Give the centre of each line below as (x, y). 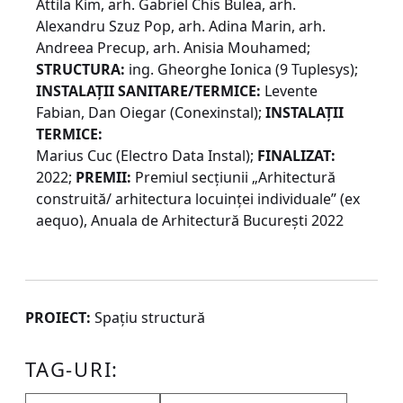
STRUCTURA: (81, 70)
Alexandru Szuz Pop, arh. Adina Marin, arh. (181, 27)
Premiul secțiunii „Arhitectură (233, 178)
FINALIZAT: (296, 156)
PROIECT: (58, 318)
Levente (289, 91)
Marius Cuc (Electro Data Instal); (147, 156)
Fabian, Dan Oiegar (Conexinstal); (151, 113)
